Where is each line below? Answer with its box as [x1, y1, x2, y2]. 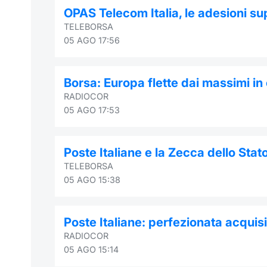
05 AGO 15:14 [64, 244, 119, 254]
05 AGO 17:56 [64, 35, 120, 45]
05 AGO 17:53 [64, 104, 120, 115]
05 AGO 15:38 [64, 174, 120, 185]
